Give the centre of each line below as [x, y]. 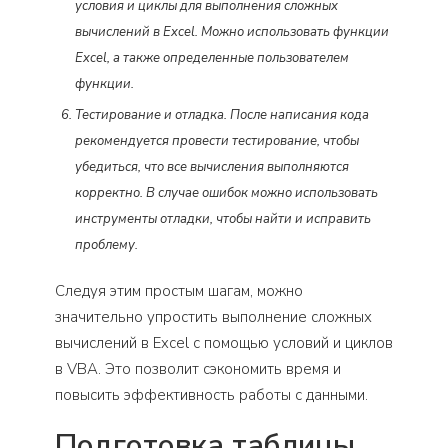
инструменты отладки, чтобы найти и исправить [223, 218]
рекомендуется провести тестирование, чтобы [217, 140]
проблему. [106, 244]
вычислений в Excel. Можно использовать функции [232, 31]
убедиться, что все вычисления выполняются [212, 166]
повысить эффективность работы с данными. [211, 394]
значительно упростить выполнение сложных [213, 316]
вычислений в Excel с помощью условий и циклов [224, 342]
